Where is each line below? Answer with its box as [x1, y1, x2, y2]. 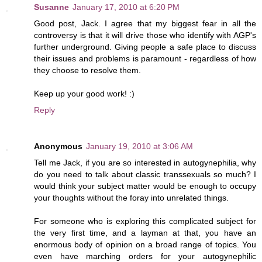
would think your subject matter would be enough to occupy [34, 181, 256, 191]
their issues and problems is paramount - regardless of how [34, 53, 256, 63]
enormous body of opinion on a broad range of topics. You [34, 239, 256, 249]
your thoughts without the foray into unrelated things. [34, 192, 229, 202]
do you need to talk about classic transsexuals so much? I [34, 169, 256, 179]
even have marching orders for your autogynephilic [34, 251, 256, 261]
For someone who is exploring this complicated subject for [34, 216, 256, 226]
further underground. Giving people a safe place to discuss [34, 42, 256, 51]
